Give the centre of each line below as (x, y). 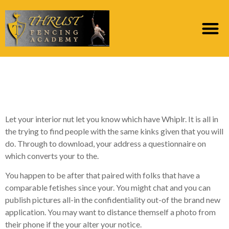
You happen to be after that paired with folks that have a (102, 175)
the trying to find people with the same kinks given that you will (114, 131)
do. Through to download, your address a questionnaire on (106, 143)
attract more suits (90, 94)
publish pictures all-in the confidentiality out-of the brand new (113, 200)
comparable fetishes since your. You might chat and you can (108, 188)
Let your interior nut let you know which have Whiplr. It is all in (112, 119)
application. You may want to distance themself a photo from (110, 212)
